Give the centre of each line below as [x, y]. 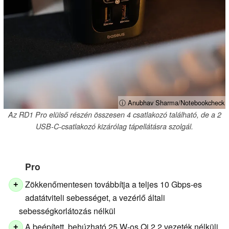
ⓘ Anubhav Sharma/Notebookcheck [172, 102]
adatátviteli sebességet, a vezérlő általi [95, 197]
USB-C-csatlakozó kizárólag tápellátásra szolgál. [114, 126]
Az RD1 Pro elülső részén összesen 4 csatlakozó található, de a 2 [114, 114]
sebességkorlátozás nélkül [67, 211]
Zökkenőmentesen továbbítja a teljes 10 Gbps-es [114, 184]
